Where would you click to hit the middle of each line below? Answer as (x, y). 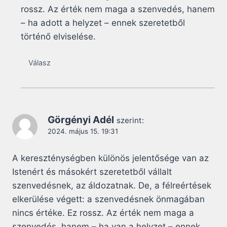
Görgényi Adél (81, 120)
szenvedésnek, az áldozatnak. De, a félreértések (112, 186)
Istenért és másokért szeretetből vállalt (92, 172)
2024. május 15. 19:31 (83, 131)
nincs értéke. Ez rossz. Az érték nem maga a (103, 213)
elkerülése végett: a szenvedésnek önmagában (108, 199)
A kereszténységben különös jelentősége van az (110, 158)
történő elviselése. (58, 36)
